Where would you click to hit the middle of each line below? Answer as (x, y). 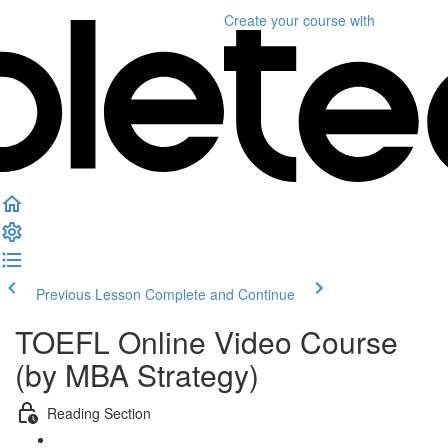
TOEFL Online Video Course (206, 341)
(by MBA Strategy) (137, 374)
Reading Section (99, 412)
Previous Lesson (88, 294)
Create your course (285, 20)
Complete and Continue (220, 294)
